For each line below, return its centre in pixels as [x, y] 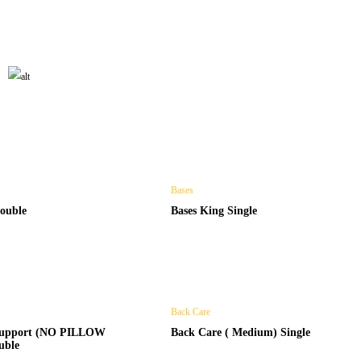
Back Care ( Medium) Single [241, 332]
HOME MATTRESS [133, 29]
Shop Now [82, 122]
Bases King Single [214, 211]
